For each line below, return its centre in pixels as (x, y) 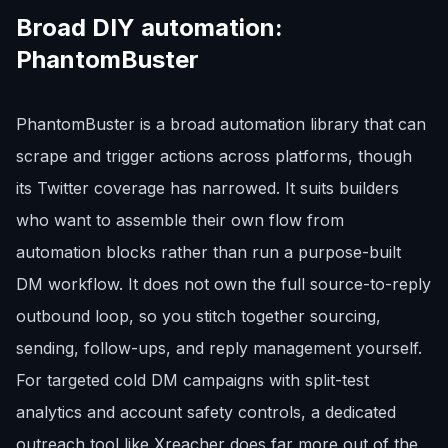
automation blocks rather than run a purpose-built (208, 252)
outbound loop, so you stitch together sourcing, (198, 316)
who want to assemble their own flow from (180, 220)
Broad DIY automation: (149, 27)
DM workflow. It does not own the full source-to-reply (223, 284)
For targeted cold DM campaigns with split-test (192, 380)
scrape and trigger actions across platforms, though (214, 156)
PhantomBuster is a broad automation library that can (221, 124)
